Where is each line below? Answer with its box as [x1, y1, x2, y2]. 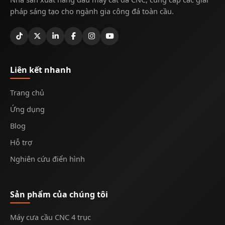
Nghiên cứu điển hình [10, 154, 85, 164]
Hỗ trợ [10, 137, 32, 148]
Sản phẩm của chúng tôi [10, 189, 108, 200]
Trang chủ [10, 87, 44, 98]
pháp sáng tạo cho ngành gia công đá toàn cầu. [10, 6, 174, 17]
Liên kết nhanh [10, 64, 71, 76]
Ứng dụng [10, 104, 45, 115]
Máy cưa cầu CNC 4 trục [10, 212, 91, 222]
